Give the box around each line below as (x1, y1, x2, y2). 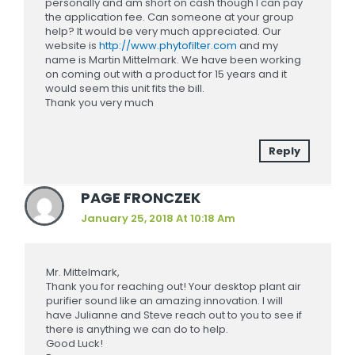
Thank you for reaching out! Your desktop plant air (46, 278, 302, 294)
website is (45, 38, 100, 54)
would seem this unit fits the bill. (45, 81, 205, 97)
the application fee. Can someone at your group (45, 10, 295, 25)
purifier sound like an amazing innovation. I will (46, 292, 284, 308)
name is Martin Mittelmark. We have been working (45, 52, 302, 68)
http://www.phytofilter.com (99, 38, 238, 54)
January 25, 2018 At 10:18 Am (80, 210, 235, 226)
